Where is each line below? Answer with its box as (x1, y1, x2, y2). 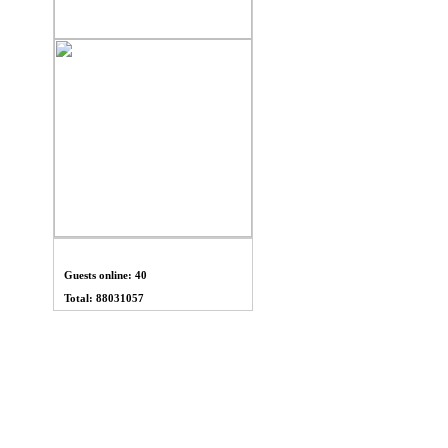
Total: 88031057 (64, 292, 144, 304)
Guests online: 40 (64, 269, 147, 281)
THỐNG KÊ (124, 245, 185, 257)
